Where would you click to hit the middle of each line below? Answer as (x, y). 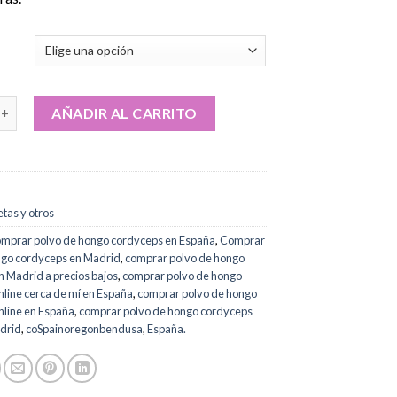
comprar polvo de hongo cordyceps (166, 311)
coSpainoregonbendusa (85, 328)
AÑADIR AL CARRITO (125, 113)
